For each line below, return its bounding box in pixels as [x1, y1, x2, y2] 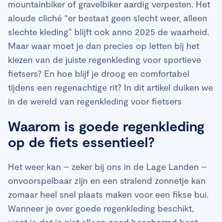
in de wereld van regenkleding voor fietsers [8, 95, 182, 107]
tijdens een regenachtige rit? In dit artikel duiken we [8, 81, 213, 93]
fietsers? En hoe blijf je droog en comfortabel [8, 67, 189, 79]
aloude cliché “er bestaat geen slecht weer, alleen [8, 12, 207, 23]
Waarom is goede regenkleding [8, 117, 205, 134]
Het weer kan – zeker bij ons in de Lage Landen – [8, 161, 207, 172]
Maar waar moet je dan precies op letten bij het [8, 40, 199, 51]
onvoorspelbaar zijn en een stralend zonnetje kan [8, 174, 206, 186]
